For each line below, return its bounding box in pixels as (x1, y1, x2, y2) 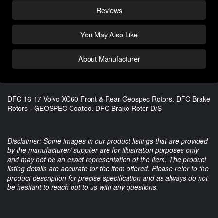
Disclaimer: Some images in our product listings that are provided (7, 135, 208, 145)
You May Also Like (80, 29, 138, 39)
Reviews (96, 4, 122, 15)
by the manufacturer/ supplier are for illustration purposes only (7, 145, 199, 155)
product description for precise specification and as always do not (7, 172, 208, 182)
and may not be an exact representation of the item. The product (7, 154, 206, 164)
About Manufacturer (78, 53, 140, 64)
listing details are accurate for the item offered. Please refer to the (7, 163, 209, 173)
